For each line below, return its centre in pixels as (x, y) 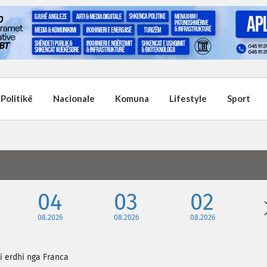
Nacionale (74, 98)
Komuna (132, 98)
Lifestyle (188, 98)
